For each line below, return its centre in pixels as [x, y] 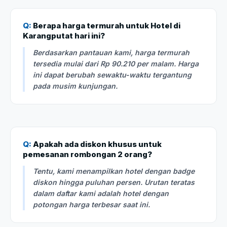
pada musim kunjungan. [75, 86]
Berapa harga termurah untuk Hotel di [106, 26]
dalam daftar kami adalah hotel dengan [101, 194]
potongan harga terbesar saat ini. [91, 205]
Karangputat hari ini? [64, 36]
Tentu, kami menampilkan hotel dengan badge [114, 171]
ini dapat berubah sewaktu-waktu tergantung [112, 75]
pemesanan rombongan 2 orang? [87, 155]
